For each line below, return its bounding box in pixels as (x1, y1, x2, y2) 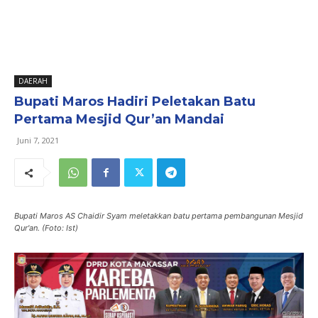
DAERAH (18, 76, 48, 86)
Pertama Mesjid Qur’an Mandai (14, 111, 224, 127)
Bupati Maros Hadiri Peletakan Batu (14, 94, 256, 109)
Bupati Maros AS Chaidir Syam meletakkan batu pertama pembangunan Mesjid (14, 211, 303, 221)
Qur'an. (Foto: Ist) (14, 223, 78, 233)
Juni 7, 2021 (17, 135, 59, 146)
